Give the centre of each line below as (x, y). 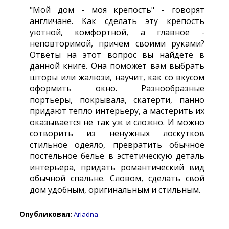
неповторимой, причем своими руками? (117, 43)
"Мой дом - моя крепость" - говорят (117, 10)
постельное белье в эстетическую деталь (117, 156)
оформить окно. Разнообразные (117, 88)
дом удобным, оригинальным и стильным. (115, 190)
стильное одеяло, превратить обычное (117, 145)
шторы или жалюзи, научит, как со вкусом (117, 77)
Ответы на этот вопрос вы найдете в (117, 55)
